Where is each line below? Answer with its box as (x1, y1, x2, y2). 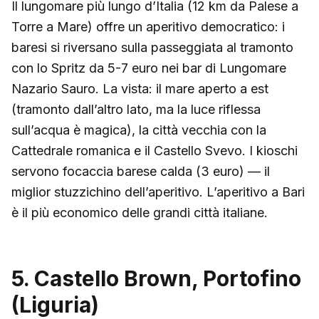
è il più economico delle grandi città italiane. (11, 204, 268, 220)
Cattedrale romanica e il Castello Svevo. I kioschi (11, 142, 298, 158)
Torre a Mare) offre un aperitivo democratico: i (11, 19, 285, 34)
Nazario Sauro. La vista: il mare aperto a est (11, 80, 268, 96)
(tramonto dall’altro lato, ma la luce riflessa (11, 101, 261, 117)
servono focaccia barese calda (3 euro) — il (11, 163, 270, 179)
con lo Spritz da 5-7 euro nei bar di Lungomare (11, 60, 286, 75)
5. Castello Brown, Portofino (11, 265, 301, 291)
